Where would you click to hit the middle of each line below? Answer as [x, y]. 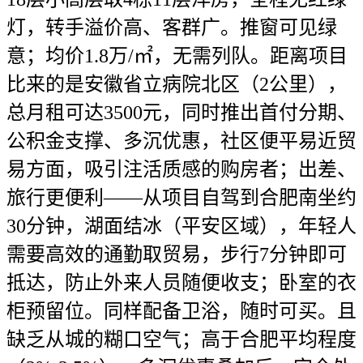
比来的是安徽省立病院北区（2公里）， [177, 84]
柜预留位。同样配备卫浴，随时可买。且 [181, 311]
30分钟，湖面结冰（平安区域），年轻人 [181, 226]
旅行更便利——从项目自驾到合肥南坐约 [181, 198]
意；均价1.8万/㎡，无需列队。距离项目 [177, 56]
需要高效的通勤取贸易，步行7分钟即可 [177, 254]
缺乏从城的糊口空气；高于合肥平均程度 [181, 340]
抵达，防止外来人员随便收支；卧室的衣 [181, 283]
